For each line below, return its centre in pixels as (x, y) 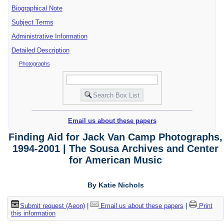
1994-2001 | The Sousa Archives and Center (116, 149)
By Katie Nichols (115, 185)
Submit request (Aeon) (52, 205)
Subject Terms (32, 22)
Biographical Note (37, 8)
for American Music (116, 160)
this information (33, 213)
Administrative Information (49, 36)
